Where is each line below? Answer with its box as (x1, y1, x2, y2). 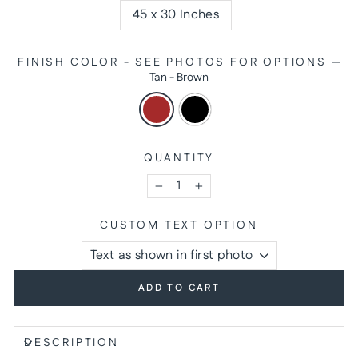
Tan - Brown (149, 70, 209, 86)
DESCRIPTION (24, 335, 119, 351)
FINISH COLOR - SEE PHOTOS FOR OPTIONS (18, 54, 332, 70)
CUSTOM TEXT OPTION (100, 217, 258, 233)
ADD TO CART (137, 281, 221, 295)
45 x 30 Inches (132, 6, 220, 24)
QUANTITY (143, 150, 215, 166)
